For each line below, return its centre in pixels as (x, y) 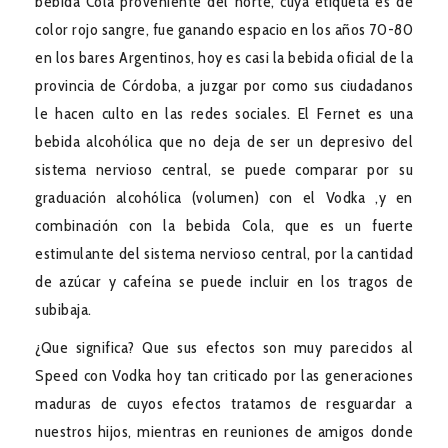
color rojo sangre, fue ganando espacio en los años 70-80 (224, 29)
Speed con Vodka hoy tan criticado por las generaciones (224, 375)
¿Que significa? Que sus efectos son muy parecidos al (224, 347)
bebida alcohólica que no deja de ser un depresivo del (224, 141)
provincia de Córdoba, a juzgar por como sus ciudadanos (224, 85)
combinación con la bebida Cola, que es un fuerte (224, 225)
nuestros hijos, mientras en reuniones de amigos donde (224, 431)
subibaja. (63, 309)
